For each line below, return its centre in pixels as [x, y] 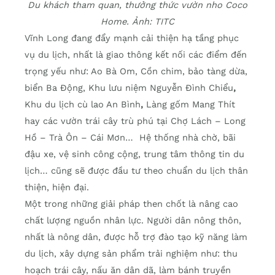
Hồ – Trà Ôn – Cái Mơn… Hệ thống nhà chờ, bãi [130, 138]
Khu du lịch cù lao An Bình [83, 105]
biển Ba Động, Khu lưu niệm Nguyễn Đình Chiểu [129, 88]
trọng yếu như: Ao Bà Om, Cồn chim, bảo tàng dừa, [136, 72]
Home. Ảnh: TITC [137, 22]
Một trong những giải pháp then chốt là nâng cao [131, 204]
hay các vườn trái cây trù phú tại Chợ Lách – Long [135, 121]
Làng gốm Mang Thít [191, 105]
